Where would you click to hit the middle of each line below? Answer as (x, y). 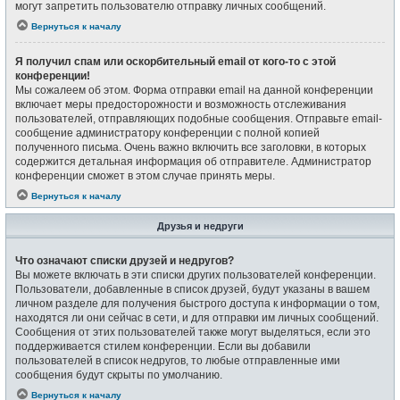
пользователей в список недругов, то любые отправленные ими (178, 360)
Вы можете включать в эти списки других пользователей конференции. (196, 275)
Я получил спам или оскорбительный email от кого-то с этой (175, 62)
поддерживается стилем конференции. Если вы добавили (163, 346)
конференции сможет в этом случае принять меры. (145, 176)
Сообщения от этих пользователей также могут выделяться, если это (193, 332)
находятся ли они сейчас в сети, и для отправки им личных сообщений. (197, 317)
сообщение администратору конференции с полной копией (167, 133)
